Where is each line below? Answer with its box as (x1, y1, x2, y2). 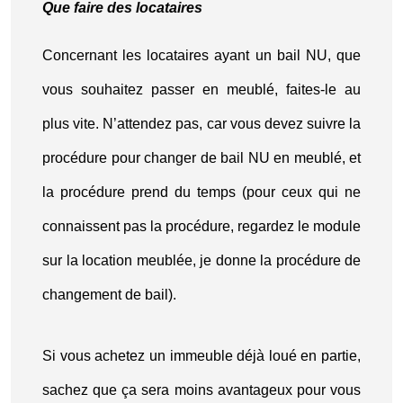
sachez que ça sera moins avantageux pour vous (42, 382, 361, 398)
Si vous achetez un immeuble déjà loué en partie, (42, 348, 361, 363)
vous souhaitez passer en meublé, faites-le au (42, 82, 361, 97)
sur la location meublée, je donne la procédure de (42, 253, 361, 268)
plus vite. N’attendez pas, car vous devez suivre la (42, 116, 361, 131)
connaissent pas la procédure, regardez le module (42, 219, 361, 234)
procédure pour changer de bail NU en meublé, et (42, 150, 361, 166)
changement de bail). (42, 287, 176, 302)
